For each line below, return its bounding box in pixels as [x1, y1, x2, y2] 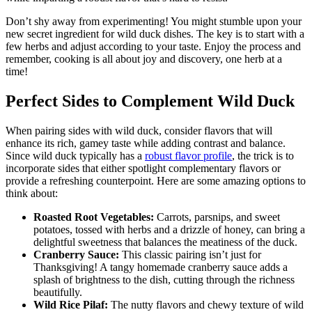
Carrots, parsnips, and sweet [154, 210, 280, 223]
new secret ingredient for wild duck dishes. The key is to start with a [6, 27, 304, 40]
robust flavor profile [145, 149, 232, 162]
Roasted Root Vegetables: [33, 210, 154, 223]
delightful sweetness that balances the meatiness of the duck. [33, 235, 297, 248]
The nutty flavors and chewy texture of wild [108, 298, 304, 311]
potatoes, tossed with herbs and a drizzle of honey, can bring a [33, 223, 305, 235]
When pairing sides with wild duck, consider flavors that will [6, 124, 272, 136]
